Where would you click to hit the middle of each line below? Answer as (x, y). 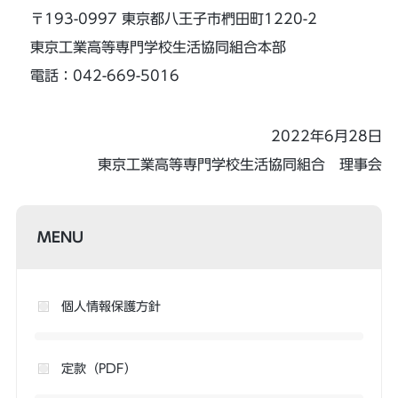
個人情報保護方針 (111, 306)
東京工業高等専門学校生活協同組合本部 (158, 47)
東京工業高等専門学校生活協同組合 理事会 (240, 164)
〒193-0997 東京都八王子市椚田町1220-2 (173, 19)
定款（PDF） (99, 369)
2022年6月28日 (327, 136)
